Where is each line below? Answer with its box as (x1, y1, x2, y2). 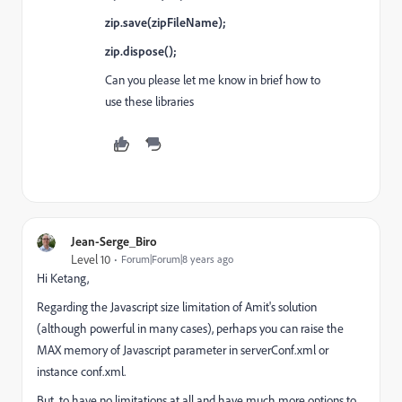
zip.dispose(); (105, 43, 177, 58)
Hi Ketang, (37, 270, 89, 286)
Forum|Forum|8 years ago (121, 252, 233, 266)
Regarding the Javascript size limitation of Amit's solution (37, 299, 317, 315)
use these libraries (105, 93, 194, 109)
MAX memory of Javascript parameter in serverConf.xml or (37, 342, 328, 358)
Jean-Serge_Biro (71, 233, 157, 249)
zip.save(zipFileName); (105, 14, 226, 30)
